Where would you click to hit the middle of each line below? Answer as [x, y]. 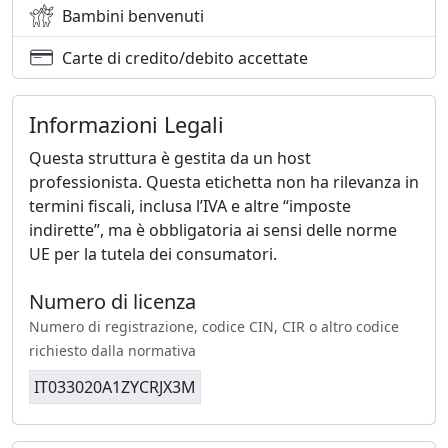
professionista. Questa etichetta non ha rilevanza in [224, 182]
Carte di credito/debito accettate [185, 57]
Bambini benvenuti [133, 15]
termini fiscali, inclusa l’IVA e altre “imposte [190, 206]
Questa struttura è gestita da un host [170, 158]
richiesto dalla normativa [112, 351]
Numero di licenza [112, 302]
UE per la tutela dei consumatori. [153, 254]
